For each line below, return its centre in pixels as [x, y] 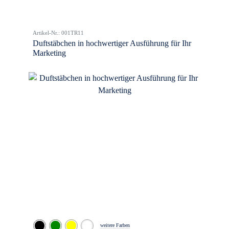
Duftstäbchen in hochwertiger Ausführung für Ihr [112, 43]
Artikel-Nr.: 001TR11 [58, 33]
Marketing [49, 53]
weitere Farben [115, 225]
